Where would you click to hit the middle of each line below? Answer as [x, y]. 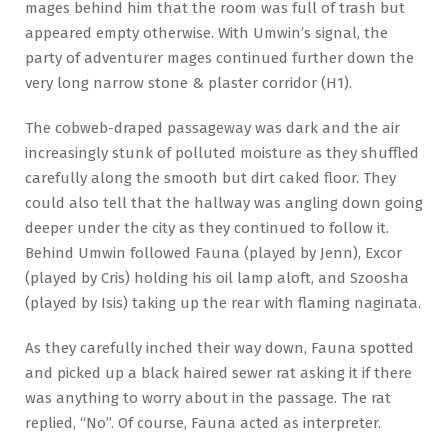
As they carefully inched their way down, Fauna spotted [219, 348]
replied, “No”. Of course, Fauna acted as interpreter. [203, 423]
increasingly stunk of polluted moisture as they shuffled [222, 153]
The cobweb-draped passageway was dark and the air [212, 128]
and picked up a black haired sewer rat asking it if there [218, 373]
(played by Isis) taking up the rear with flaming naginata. [223, 303]
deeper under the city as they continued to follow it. [207, 228]
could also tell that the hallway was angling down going [224, 203]
